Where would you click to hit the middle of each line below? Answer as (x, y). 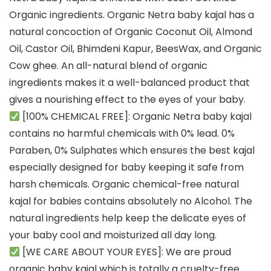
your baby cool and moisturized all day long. (113, 235)
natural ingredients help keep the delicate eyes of (128, 218)
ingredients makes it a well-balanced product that (129, 83)
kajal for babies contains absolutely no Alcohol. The (131, 201)
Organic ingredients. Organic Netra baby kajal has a (132, 15)
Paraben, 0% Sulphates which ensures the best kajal (132, 151)
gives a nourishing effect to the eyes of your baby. (127, 100)
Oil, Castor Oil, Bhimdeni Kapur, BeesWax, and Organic (135, 49)
